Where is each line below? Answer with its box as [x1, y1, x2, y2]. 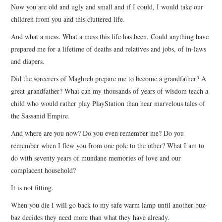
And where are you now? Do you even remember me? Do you [11, 128, 184, 138]
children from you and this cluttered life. [11, 14, 125, 24]
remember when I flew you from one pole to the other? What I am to [11, 140, 205, 150]
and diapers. [11, 56, 45, 66]
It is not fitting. [11, 182, 54, 192]
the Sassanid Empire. [11, 111, 70, 120]
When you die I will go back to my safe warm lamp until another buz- [11, 200, 208, 210]
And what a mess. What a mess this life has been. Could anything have [11, 31, 209, 41]
